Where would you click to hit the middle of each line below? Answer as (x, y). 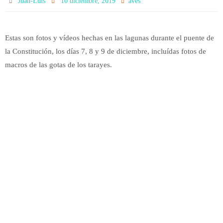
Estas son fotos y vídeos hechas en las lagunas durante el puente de (110, 38)
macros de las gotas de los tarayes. (58, 64)
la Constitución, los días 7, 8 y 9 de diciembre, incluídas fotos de (106, 51)
